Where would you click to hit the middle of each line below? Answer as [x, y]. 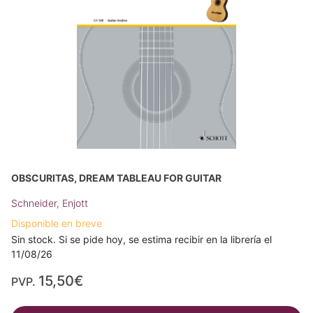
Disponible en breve [57, 224]
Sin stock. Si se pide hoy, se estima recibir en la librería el [141, 240]
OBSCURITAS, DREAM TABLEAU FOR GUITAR [116, 178]
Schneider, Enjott [50, 203]
